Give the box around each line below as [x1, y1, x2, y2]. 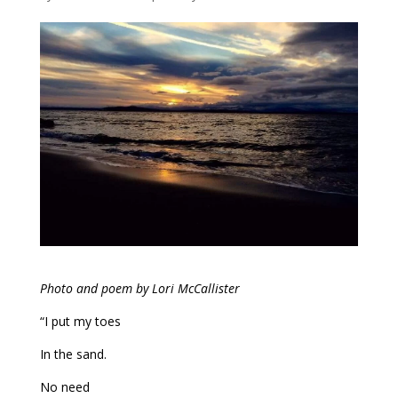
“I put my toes [39, 313, 121, 330]
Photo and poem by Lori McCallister [39, 280, 240, 298]
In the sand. [39, 346, 107, 363]
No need [39, 378, 90, 396]
